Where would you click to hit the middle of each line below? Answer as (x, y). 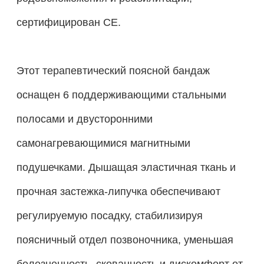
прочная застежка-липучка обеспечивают (118, 191)
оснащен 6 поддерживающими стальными (121, 94)
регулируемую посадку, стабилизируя (109, 215)
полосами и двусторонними (84, 118)
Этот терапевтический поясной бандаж (113, 70)
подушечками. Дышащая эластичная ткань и (126, 167)
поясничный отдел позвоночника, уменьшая (125, 239)
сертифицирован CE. (68, 22)
